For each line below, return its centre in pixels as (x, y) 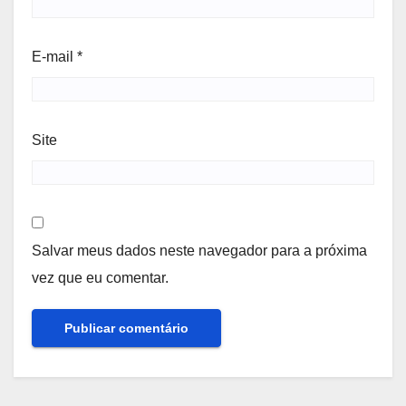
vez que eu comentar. (100, 278)
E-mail (54, 56)
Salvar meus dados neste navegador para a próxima (199, 251)
